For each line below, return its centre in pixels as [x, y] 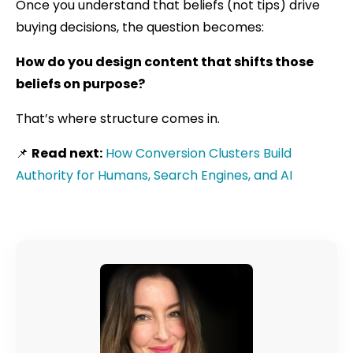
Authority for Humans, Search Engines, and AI [154, 175]
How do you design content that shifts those [165, 61]
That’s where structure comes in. [118, 118]
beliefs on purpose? [80, 84]
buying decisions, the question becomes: [140, 27]
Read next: [67, 153]
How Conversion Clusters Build [199, 153]
